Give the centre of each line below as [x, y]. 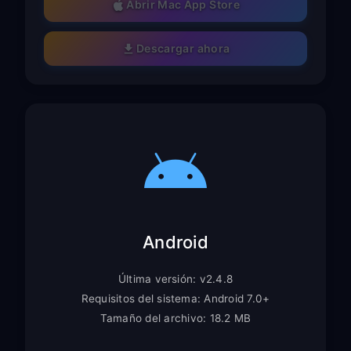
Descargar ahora [183, 49]
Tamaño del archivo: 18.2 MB [175, 318]
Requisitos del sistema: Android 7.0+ [175, 298]
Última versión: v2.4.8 [175, 279]
